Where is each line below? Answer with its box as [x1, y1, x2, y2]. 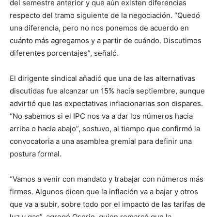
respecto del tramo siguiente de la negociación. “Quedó [10, 10, 200, 20]
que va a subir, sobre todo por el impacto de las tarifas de [10, 199, 205, 209]
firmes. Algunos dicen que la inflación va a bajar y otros [10, 186, 198, 196]
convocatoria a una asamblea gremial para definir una [10, 136, 192, 146]
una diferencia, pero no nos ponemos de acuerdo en [10, 23, 189, 32]
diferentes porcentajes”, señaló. [10, 48, 119, 58]
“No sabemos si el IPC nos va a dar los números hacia [10, 111, 193, 121]
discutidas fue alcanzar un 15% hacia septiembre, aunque [10, 86, 205, 95]
